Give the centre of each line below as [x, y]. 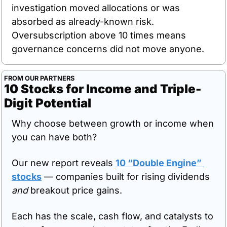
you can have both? [54, 137]
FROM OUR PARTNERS [39, 79]
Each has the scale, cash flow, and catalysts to [112, 216]
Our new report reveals [64, 163]
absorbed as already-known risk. [83, 22]
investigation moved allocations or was [96, 8]
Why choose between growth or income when [113, 124]
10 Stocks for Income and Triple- [103, 89]
